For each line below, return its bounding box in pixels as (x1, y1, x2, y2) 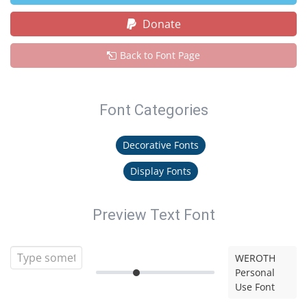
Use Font (235, 280, 275, 293)
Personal (235, 266, 275, 279)
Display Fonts (130, 164, 191, 177)
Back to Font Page (120, 49, 200, 62)
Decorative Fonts (123, 138, 199, 151)
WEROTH (235, 251, 276, 265)
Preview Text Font (92, 206, 215, 223)
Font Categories (99, 101, 208, 119)
